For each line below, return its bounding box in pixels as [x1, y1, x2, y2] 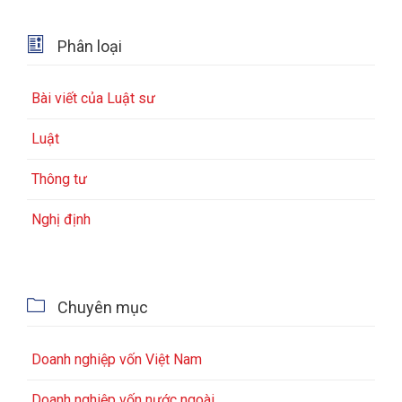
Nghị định [31, 211, 91, 229]
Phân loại [54, 37, 122, 57]
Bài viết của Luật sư [31, 90, 155, 108]
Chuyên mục [54, 298, 148, 318]
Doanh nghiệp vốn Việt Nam [31, 351, 202, 369]
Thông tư [31, 170, 87, 188]
